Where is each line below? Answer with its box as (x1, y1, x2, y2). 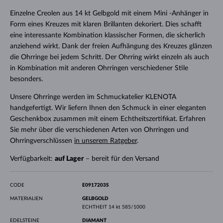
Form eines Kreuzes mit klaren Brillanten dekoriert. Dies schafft (9, 20, 202, 28)
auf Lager (54, 155, 84, 162)
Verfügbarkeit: (9, 155, 55, 162)
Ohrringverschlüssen (9, 137, 74, 144)
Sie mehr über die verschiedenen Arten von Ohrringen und (9, 126, 189, 133)
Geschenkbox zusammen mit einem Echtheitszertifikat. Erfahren (9, 115, 206, 122)
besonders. (9, 75, 43, 83)
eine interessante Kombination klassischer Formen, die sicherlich (9, 31, 205, 39)
